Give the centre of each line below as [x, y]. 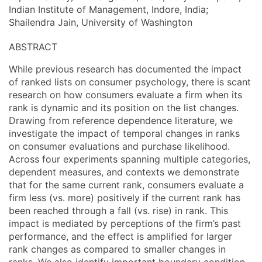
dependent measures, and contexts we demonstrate [124, 172]
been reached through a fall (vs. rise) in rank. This [118, 211]
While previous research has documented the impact [125, 69]
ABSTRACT [33, 47]
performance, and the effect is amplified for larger [120, 236]
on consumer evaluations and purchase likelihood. [119, 146]
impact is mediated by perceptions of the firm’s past [125, 223]
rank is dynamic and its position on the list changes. [124, 108]
